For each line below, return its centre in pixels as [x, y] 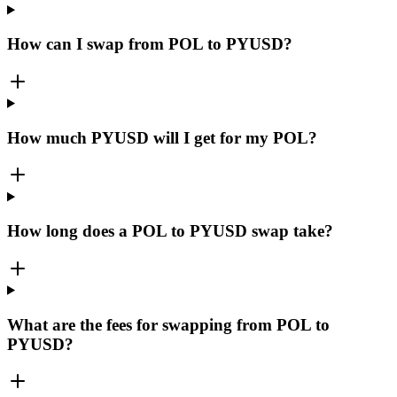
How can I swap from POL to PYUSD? [150, 44]
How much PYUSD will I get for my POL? [162, 137]
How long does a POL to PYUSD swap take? [170, 231]
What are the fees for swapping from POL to [168, 324]
